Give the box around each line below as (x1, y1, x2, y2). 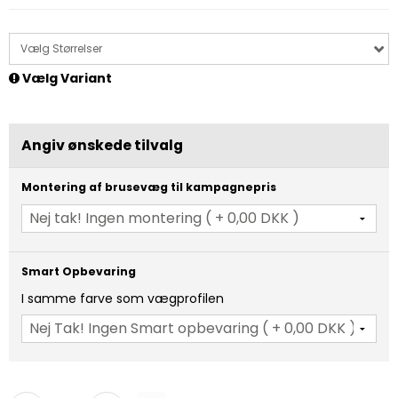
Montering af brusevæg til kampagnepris (21, 179, 276, 195)
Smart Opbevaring (21, 263, 136, 279)
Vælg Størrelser (20, 40, 102, 56)
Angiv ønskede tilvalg (21, 134, 183, 155)
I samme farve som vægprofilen (21, 289, 224, 307)
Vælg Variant (20, 68, 112, 87)
